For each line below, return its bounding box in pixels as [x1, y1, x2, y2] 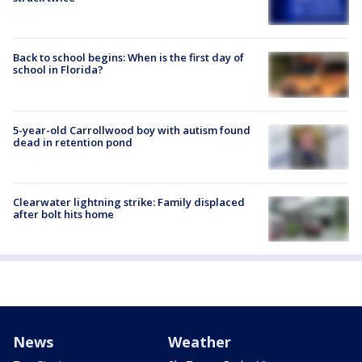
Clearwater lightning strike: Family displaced [13, 194, 245, 209]
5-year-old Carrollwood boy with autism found [13, 122, 250, 137]
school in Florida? [13, 62, 103, 78]
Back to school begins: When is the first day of [13, 50, 244, 65]
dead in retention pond [13, 134, 133, 149]
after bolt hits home [13, 206, 114, 221]
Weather [168, 332, 231, 352]
